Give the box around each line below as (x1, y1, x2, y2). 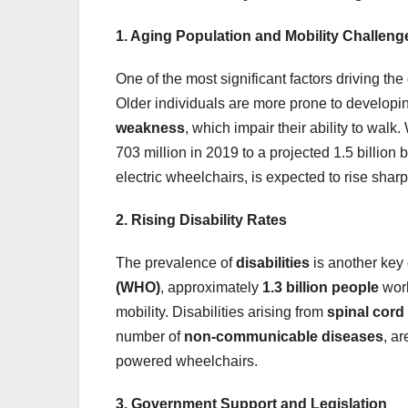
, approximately (160, 279, 262, 295)
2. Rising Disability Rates (116, 211, 287, 228)
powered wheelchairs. (116, 352, 258, 369)
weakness (116, 119, 185, 136)
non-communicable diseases (184, 328, 383, 344)
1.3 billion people (262, 279, 379, 295)
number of (116, 328, 184, 344)
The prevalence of (116, 254, 236, 270)
